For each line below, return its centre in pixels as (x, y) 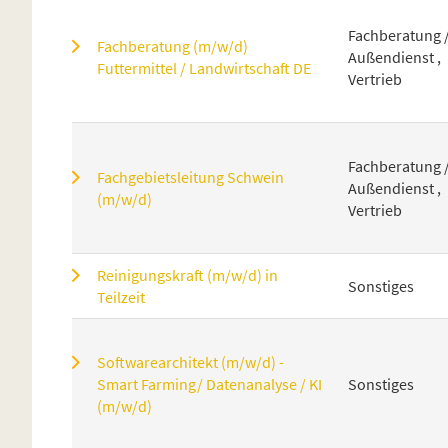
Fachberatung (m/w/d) (172, 45)
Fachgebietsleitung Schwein (190, 176)
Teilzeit (121, 296)
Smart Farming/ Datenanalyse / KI (209, 383)
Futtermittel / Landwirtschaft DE (204, 67)
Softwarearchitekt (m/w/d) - (190, 361)
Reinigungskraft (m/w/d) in (187, 274)
